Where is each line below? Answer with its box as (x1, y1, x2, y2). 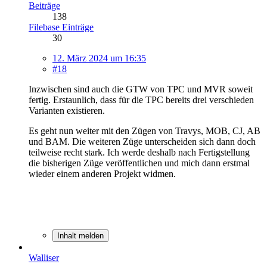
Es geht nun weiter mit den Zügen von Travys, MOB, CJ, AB (29, 126, 260, 136)
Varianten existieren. (29, 105, 105, 116)
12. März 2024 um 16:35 (52, 53, 146, 64)
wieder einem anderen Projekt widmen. (29, 169, 176, 179)
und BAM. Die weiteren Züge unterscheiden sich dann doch (29, 136, 256, 147)
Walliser (29, 253, 59, 263)
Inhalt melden (57, 231, 104, 241)
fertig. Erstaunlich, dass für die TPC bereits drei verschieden (29, 95, 254, 105)
